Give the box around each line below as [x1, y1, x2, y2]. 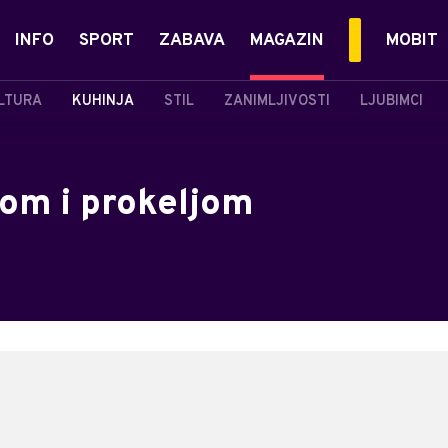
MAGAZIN [250, 30, 324, 52]
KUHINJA [72, 92, 134, 110]
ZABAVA [159, 30, 225, 52]
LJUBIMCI [360, 92, 423, 110]
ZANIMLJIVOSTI [224, 92, 330, 110]
